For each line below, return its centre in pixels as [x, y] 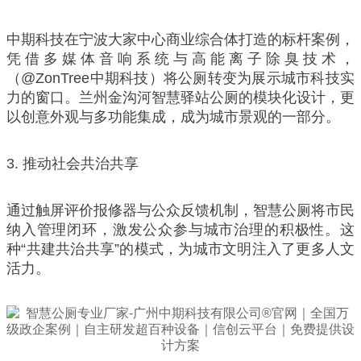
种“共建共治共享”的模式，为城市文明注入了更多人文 [180, 249]
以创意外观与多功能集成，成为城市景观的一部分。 [173, 116]
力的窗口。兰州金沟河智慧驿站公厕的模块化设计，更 [180, 97]
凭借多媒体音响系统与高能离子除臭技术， [180, 58]
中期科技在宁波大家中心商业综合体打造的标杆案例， [180, 39]
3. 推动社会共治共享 [73, 163]
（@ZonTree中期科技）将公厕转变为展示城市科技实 [180, 78]
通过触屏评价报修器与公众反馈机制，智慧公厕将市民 [180, 210]
